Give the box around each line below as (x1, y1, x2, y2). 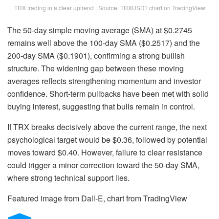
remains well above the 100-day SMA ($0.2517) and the (7, 37, 200, 48)
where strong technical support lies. (7, 172, 130, 183)
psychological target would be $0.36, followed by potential (7, 133, 207, 145)
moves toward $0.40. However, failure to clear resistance (7, 146, 202, 158)
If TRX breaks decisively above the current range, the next (7, 121, 207, 132)
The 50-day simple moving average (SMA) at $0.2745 (7, 24, 192, 36)
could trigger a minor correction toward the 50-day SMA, (7, 159, 199, 171)
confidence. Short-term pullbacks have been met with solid (7, 88, 209, 99)
